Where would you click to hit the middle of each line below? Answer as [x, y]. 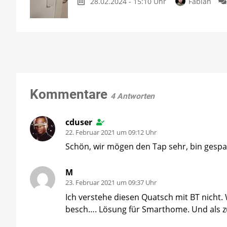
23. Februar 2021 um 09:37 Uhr [111, 183]
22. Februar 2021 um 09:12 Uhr [111, 132]
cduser [79, 122]
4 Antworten [133, 96]
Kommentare [70, 94]
